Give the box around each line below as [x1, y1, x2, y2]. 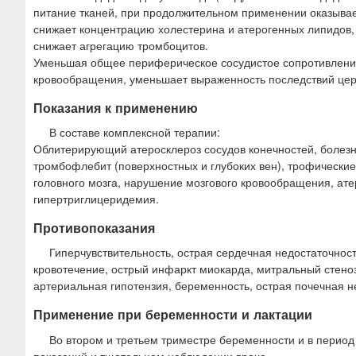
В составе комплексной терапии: [49, 124, 220, 141]
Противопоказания [33, 219, 155, 238]
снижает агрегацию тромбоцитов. [33, 37, 208, 53]
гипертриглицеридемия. [33, 191, 159, 207]
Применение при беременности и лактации [33, 305, 312, 324]
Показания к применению [33, 98, 198, 117]
